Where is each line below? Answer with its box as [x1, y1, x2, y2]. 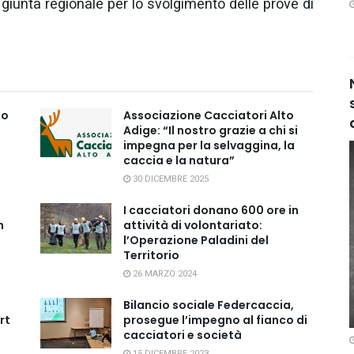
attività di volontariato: [122, 217, 262, 233]
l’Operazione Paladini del [122, 232, 269, 248]
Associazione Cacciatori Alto [122, 107, 294, 123]
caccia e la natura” [122, 152, 235, 168]
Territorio [122, 247, 179, 263]
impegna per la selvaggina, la [122, 137, 295, 153]
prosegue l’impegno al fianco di [122, 311, 307, 328]
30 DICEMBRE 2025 [130, 171, 209, 186]
